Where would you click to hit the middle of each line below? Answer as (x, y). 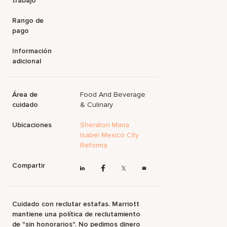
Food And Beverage (113, 94)
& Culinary (97, 105)
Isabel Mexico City (110, 135)
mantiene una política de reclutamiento (77, 214)
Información (32, 51)
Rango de (28, 21)
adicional (27, 61)
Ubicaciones (32, 125)
